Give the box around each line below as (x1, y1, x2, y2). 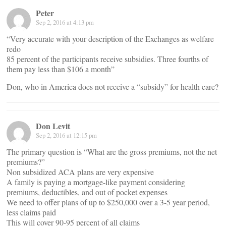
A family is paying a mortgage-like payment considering (7, 177, 185, 187)
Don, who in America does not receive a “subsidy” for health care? (7, 81, 218, 92)
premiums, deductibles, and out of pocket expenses (7, 187, 167, 197)
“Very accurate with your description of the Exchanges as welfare (7, 33, 214, 44)
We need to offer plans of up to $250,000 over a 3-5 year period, (7, 197, 210, 207)
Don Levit (36, 120, 70, 132)
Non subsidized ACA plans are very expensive (7, 166, 154, 177)
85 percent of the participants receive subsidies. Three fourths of (7, 53, 208, 64)
